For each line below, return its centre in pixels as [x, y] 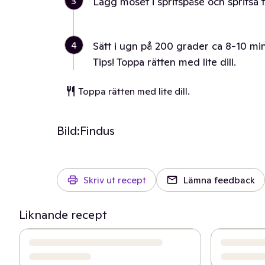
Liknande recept [63, 215]
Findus [97, 131]
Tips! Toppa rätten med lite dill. [164, 62]
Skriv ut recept [115, 180]
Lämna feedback [219, 180]
